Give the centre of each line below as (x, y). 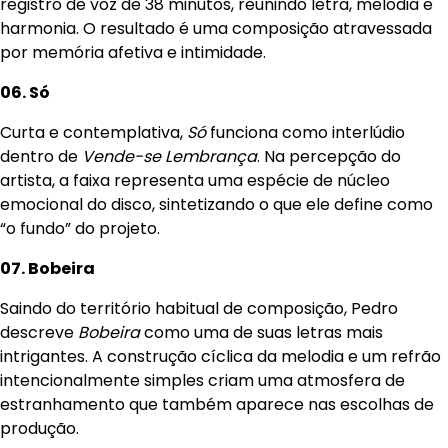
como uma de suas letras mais (261, 332)
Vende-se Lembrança (169, 156)
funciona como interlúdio (305, 132)
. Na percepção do (329, 156)
